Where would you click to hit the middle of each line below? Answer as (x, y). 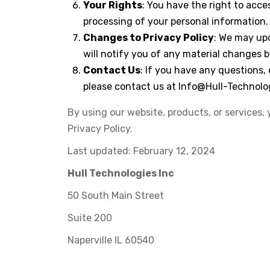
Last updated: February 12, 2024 (141, 151)
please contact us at (131, 86)
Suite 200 (90, 218)
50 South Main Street (116, 196)
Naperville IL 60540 (111, 240)
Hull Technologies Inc (121, 173)
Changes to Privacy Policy (149, 38)
